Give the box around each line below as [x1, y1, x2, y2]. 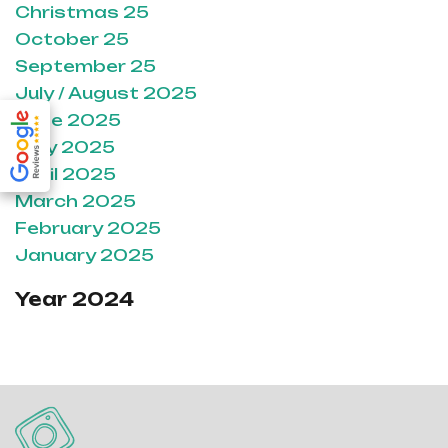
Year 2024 [15, 288, 134, 311]
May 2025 [15, 137, 115, 158]
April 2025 [15, 164, 116, 185]
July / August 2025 [15, 83, 197, 104]
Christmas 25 [15, 2, 149, 23]
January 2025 [15, 245, 154, 266]
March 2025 [15, 191, 136, 212]
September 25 [15, 56, 156, 77]
